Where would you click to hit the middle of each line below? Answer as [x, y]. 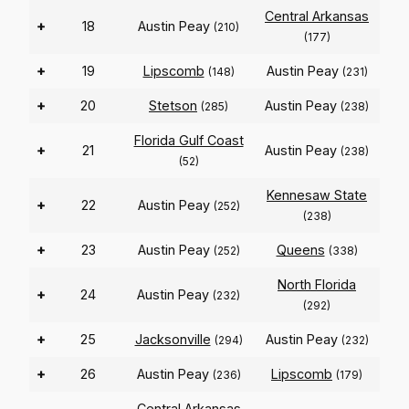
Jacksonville [173, 340]
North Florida [317, 285]
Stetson [173, 106]
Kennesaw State [317, 195]
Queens [300, 250]
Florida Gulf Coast [189, 141]
